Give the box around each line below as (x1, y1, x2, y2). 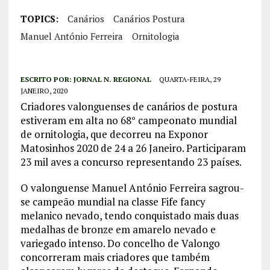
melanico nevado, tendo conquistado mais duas (20, 209, 239, 223)
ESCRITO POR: (20, 75, 74, 84)
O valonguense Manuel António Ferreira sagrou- (20, 181, 244, 195)
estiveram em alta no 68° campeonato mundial (20, 113, 237, 128)
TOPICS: (20, 13, 58, 25)
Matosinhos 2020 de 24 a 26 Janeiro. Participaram (20, 141, 246, 155)
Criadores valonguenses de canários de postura (20, 99, 237, 114)
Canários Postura (113, 13, 185, 25)
